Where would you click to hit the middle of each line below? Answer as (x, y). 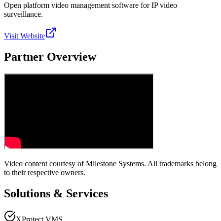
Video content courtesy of (45, 163)
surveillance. (23, 14)
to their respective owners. (45, 172)
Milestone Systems (115, 163)
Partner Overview (50, 56)
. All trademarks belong (180, 163)
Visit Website (24, 36)
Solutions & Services (56, 193)
